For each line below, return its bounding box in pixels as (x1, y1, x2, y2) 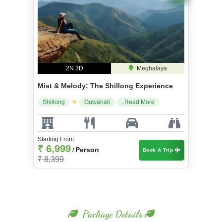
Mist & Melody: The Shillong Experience (38, 81, 173, 90)
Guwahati (84, 98, 110, 106)
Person (75, 145, 99, 154)
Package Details (79, 208, 143, 220)
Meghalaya (135, 64, 167, 72)
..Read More (121, 98, 155, 106)
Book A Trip (142, 147, 175, 153)
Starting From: (38, 135, 75, 143)
